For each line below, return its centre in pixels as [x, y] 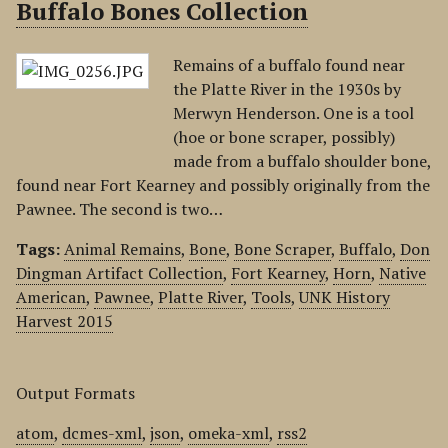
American [51, 297]
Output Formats [75, 393]
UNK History [344, 297]
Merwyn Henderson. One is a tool [293, 113]
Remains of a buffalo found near [289, 65]
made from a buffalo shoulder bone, [302, 161]
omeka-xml [228, 433]
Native [402, 273]
